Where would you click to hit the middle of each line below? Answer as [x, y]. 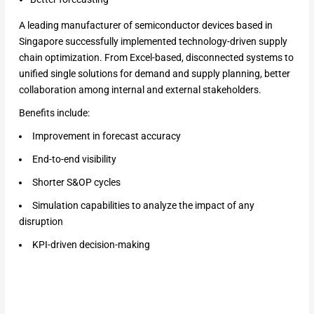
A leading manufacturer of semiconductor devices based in [145, 25]
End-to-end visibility [74, 159]
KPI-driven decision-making [91, 244]
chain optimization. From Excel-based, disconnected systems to [156, 57]
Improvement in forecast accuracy [106, 136]
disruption [41, 221]
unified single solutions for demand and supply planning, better [154, 73]
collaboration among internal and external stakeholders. [140, 89]
